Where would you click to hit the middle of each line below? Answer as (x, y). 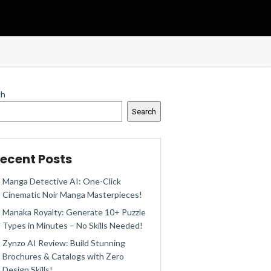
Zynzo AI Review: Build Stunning (64, 243)
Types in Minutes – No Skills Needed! (73, 225)
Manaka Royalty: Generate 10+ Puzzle (74, 212)
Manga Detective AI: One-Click (62, 181)
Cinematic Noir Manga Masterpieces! (72, 194)
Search (144, 111)
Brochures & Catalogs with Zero (63, 256)
